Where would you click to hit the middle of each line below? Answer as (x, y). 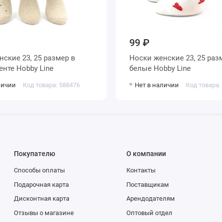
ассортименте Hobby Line (35, 69)
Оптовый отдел (149, 213)
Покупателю (34, 153)
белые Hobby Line (172, 69)
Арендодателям (150, 199)
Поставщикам (147, 184)
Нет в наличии (157, 85)
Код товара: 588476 (51, 85)
